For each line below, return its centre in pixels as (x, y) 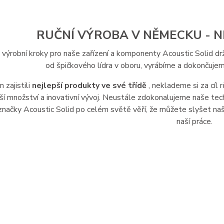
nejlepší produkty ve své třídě (89, 85)
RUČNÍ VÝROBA (82, 35)
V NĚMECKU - (171, 35)
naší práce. (194, 121)
